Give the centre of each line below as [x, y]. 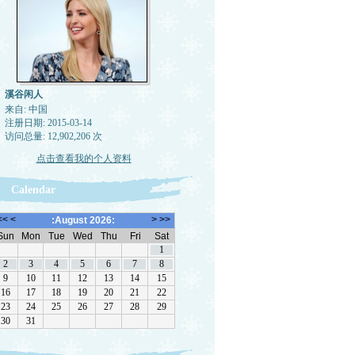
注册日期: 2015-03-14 [48, 123]
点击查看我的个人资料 [84, 158]
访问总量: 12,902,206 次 [53, 136]
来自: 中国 [26, 109]
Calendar [33, 190]
